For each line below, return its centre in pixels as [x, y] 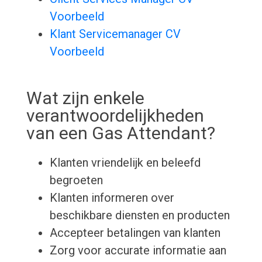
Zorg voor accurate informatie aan [138, 251]
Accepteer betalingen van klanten [135, 233]
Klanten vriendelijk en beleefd [125, 163]
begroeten [76, 180]
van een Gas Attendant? [120, 133]
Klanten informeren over [112, 198]
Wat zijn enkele [85, 98]
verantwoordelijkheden [115, 116]
